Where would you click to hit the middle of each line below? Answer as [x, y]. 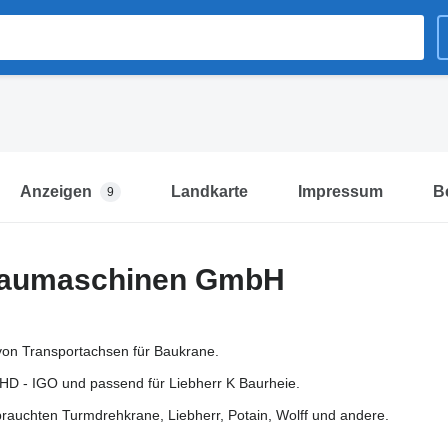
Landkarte [209, 191]
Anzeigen [55, 191]
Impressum [340, 191]
